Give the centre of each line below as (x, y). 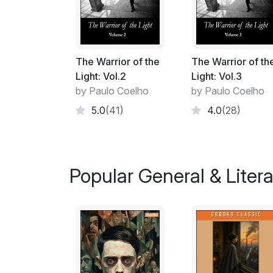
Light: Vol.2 (101, 76)
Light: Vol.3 (217, 76)
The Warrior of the (118, 61)
